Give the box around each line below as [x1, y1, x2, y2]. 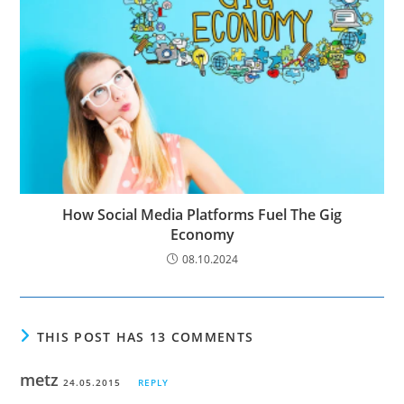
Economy [170, 225, 234, 245]
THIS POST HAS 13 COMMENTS [36, 328, 254, 346]
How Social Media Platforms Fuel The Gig [62, 205, 342, 225]
